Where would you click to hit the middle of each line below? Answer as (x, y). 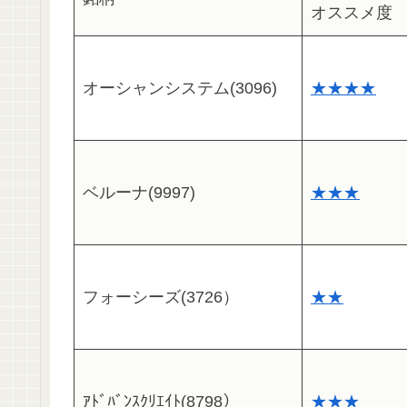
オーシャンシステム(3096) (180, 89)
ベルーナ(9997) (139, 193)
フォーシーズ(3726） (161, 298)
